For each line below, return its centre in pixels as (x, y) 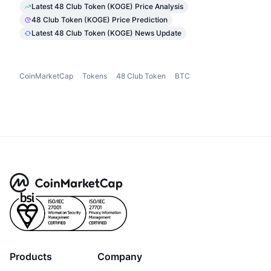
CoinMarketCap (46, 76)
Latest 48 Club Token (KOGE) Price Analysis (107, 6)
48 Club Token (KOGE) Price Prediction (100, 19)
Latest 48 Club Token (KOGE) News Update (106, 33)
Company (120, 256)
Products (31, 256)
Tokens (95, 76)
